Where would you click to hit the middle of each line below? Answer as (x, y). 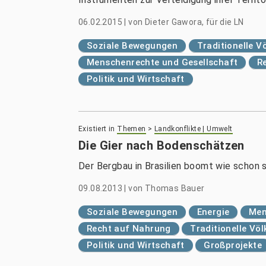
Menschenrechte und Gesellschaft (162, 62)
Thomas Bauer (175, 188)
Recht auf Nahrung (129, 229)
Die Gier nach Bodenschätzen (161, 145)
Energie (213, 212)
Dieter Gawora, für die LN (194, 22)
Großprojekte (233, 245)
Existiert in (97, 129)
